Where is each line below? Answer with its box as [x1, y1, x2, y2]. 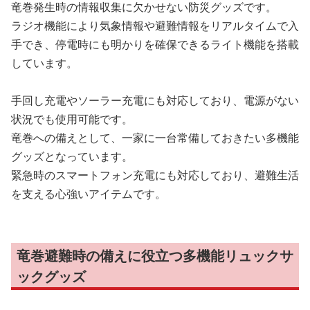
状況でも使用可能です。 [11, 111, 133, 127]
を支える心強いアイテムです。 [11, 186, 166, 201]
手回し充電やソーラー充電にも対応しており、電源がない [11, 93, 299, 108]
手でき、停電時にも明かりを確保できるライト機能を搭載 [11, 37, 299, 52]
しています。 [11, 55, 77, 71]
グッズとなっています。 [11, 149, 133, 164]
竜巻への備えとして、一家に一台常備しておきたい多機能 [11, 130, 299, 145]
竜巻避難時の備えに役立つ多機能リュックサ [17, 246, 293, 265]
